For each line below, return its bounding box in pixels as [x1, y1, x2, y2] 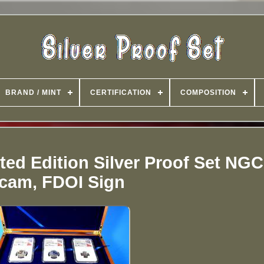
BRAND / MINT [5, 88, 61, 97]
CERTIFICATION [90, 88, 151, 97]
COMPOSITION [180, 88, 236, 97]
